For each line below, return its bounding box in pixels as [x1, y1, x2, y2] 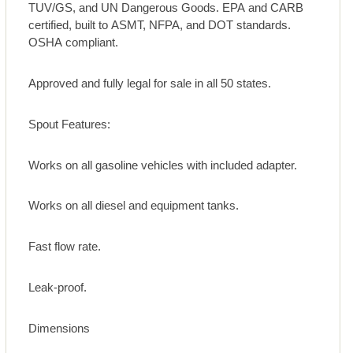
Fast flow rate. [28, 240, 102, 254]
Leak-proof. [28, 281, 87, 295]
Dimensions [28, 321, 91, 336]
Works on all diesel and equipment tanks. [28, 199, 240, 213]
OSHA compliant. [28, 35, 119, 49]
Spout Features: [28, 117, 111, 131]
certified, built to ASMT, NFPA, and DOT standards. [28, 17, 292, 32]
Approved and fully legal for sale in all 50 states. [28, 76, 272, 90]
